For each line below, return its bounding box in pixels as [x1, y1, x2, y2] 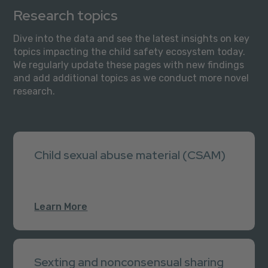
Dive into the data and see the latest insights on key [13, 32, 250, 44]
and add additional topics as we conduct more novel [13, 72, 249, 84]
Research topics [13, 5, 118, 25]
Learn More [34, 200, 88, 212]
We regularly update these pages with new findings [13, 59, 245, 71]
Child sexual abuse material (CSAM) [34, 147, 226, 163]
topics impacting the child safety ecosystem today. [13, 45, 246, 57]
